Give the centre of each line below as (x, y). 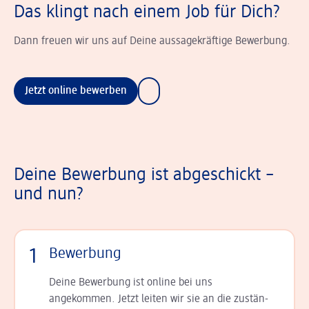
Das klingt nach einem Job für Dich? (147, 12)
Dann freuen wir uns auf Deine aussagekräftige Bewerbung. (152, 41)
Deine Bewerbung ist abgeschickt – (144, 175)
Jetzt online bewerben (76, 91)
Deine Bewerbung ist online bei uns (131, 282)
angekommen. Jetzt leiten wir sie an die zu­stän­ (159, 299)
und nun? (49, 194)
